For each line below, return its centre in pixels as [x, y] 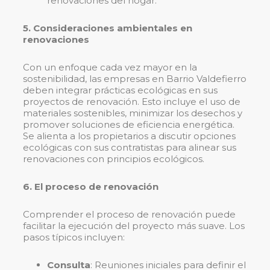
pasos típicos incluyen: [74, 237]
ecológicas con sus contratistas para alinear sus [130, 148]
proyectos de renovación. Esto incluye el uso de [132, 102]
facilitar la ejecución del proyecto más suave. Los [134, 226]
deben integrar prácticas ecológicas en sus [120, 90]
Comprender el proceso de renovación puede [129, 215]
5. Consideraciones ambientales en [108, 28]
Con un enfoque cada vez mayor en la [110, 67]
